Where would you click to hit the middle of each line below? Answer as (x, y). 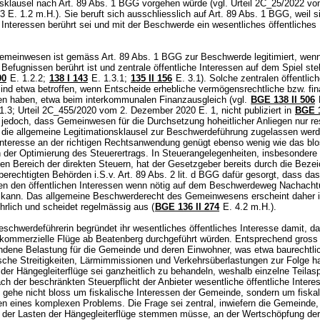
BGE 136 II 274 (187, 207)
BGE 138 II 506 (283, 100)
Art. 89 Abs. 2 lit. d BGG (169, 175)
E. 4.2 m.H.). (251, 207)
